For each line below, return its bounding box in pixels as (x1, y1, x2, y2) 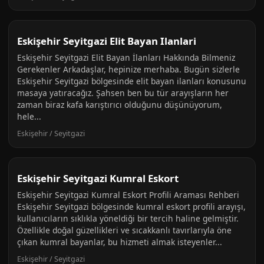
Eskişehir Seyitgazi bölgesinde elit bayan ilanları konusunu (17, 75, 246, 87)
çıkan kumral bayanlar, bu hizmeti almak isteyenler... (17, 236, 222, 247)
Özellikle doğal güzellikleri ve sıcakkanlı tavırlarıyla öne (17, 225, 232, 236)
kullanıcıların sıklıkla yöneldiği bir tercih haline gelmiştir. (17, 213, 239, 224)
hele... (17, 111, 41, 122)
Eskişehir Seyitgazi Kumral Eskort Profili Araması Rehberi (17, 189, 239, 200)
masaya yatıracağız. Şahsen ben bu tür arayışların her (17, 87, 229, 98)
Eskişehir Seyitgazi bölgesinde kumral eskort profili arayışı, (17, 201, 246, 212)
